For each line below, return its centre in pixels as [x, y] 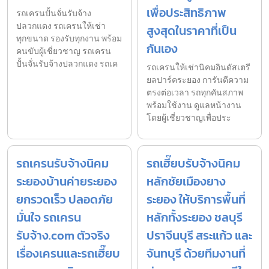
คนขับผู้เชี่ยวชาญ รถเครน [64, 51]
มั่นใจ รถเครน [49, 217]
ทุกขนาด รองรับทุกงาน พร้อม [69, 38]
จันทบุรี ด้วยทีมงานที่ [196, 253]
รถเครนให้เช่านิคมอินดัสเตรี [198, 67]
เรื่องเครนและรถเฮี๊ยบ [68, 253]
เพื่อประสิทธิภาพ [186, 12]
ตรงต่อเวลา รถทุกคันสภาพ [195, 92]
